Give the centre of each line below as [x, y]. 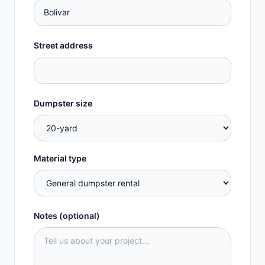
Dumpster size [63, 103]
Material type [60, 158]
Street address [63, 45]
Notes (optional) [67, 216]
